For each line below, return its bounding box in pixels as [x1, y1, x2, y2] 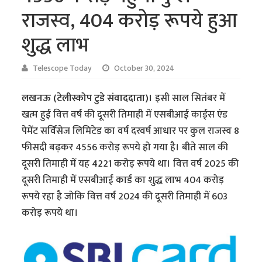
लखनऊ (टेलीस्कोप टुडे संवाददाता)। [22, 89, 156, 106]
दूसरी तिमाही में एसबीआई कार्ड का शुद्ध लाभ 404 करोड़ [22, 171, 225, 188]
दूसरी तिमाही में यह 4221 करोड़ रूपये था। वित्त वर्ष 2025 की [22, 155, 239, 172]
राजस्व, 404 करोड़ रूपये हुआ [22, 3, 238, 38]
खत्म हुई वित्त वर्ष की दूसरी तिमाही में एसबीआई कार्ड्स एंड [22, 106, 228, 123]
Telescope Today [33, 61, 92, 75]
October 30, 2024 [114, 61, 175, 75]
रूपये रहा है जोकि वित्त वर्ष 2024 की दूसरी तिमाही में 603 [22, 188, 228, 205]
